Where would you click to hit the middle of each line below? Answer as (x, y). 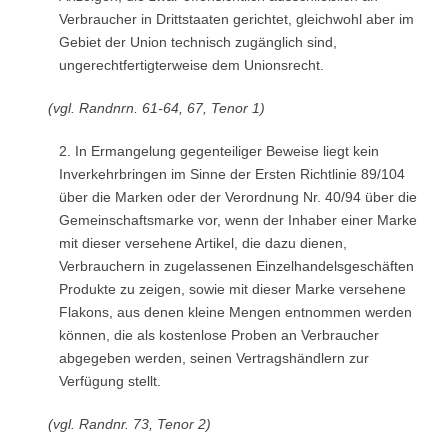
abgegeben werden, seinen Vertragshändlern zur (213, 358)
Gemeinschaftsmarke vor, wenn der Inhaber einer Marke (237, 220)
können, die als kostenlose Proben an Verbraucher (218, 335)
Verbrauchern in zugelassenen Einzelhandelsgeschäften (236, 266)
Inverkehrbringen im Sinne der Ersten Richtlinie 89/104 (231, 174)
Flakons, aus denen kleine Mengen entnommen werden (235, 312)
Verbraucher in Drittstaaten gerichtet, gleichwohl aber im (236, 19)
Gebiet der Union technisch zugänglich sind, (197, 42)
